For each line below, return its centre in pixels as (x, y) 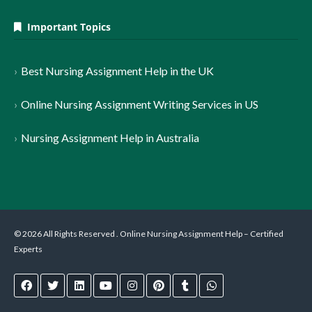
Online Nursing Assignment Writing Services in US (140, 104)
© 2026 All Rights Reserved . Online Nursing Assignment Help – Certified (149, 234)
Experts (28, 249)
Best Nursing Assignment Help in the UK (117, 71)
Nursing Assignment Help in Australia (110, 138)
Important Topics (66, 27)
